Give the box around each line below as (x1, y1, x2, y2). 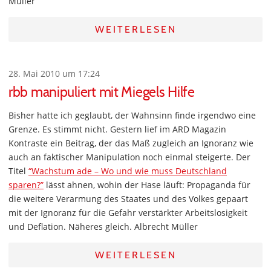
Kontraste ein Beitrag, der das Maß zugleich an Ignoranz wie (8, 137, 253, 149)
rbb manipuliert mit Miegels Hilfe (8, 83, 195, 101)
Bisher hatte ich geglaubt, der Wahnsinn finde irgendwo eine (8, 109, 256, 122)
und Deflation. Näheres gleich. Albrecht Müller (8, 221, 198, 233)
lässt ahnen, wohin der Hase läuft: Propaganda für (44, 179, 250, 191)
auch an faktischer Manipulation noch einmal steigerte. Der (8, 151, 250, 163)
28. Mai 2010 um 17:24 (8, 68, 100, 80)
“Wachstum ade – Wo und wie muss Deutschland (28, 165, 227, 177)
